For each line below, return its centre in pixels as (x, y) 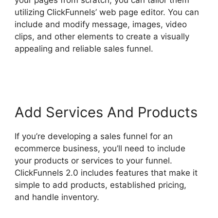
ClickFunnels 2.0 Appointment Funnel (87, 61)
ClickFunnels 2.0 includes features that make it (106, 173)
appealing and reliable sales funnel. (84, 48)
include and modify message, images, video (101, 24)
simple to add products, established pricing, (100, 185)
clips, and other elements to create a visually (102, 36)
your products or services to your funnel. (93, 160)
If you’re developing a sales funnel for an (94, 136)
